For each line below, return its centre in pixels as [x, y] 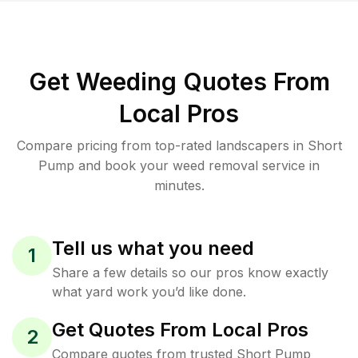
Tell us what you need [153, 248]
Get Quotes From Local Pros [180, 330]
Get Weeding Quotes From [179, 82]
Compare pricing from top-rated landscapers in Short [179, 145]
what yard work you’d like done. [149, 292]
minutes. [179, 185]
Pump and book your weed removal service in [179, 165]
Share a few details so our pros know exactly [190, 272]
